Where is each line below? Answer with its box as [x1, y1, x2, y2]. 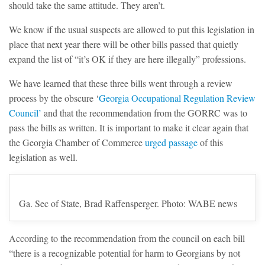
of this [198, 135, 223, 148]
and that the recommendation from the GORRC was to [41, 106, 247, 119]
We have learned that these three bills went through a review [9, 76, 232, 89]
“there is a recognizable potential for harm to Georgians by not [9, 246, 240, 259]
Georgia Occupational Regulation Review [99, 91, 256, 104]
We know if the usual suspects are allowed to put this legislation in [9, 22, 254, 35]
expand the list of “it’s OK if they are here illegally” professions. [9, 52, 246, 65]
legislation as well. [9, 150, 77, 163]
